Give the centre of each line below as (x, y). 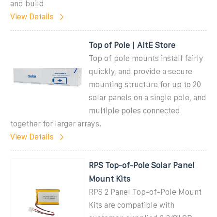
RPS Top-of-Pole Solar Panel (142, 165)
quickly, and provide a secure (141, 71)
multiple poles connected (135, 110)
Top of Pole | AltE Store (132, 45)
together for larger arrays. (56, 124)
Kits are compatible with (132, 205)
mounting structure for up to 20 (145, 84)
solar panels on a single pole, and (148, 97)
